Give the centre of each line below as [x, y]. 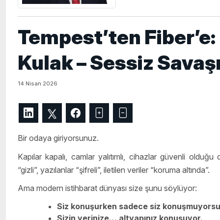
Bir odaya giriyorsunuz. [58, 138]
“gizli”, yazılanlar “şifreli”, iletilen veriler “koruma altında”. [114, 170]
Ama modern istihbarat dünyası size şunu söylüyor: [107, 188]
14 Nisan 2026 [38, 83]
